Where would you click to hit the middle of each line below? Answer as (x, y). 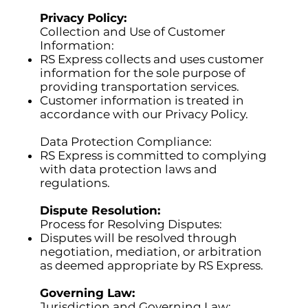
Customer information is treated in (142, 101)
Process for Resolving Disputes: (131, 224)
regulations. (75, 183)
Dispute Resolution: (100, 211)
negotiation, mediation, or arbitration (151, 252)
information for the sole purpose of (143, 73)
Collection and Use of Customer (133, 32)
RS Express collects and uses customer (152, 59)
